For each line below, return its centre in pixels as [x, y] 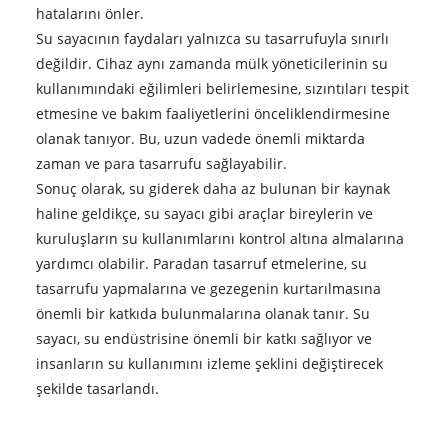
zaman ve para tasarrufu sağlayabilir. [161, 163]
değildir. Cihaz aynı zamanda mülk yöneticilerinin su [211, 63]
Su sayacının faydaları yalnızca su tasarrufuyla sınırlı [212, 38]
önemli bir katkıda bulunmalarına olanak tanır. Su [202, 313]
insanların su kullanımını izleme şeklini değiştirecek [209, 363]
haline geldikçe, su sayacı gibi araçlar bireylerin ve [204, 213]
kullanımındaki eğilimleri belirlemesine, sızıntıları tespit [222, 88]
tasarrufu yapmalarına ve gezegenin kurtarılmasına [208, 288]
